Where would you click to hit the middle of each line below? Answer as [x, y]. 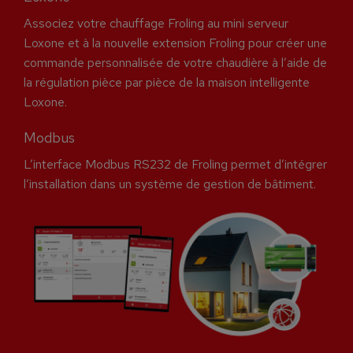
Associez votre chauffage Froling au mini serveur [156, 23]
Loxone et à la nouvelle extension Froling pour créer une [175, 43]
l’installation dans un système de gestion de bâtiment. [170, 184]
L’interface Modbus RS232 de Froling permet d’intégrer [175, 164]
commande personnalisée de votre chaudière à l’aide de [175, 62]
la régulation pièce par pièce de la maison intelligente [167, 82]
